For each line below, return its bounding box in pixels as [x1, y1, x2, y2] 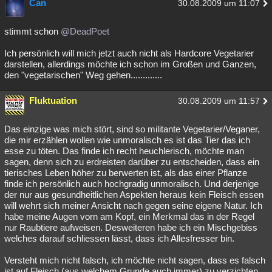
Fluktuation [29, 95, 77, 106]
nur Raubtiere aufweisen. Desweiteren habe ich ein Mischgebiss [4, 222, 257, 233]
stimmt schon [4, 26, 61, 36]
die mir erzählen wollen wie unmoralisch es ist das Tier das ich [4, 135, 250, 145]
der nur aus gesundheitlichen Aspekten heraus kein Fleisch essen [4, 189, 263, 200]
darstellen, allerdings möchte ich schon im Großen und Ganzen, [4, 59, 256, 69]
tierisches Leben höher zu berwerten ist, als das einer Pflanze [4, 168, 247, 178]
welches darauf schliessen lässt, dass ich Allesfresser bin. [4, 233, 234, 243]
